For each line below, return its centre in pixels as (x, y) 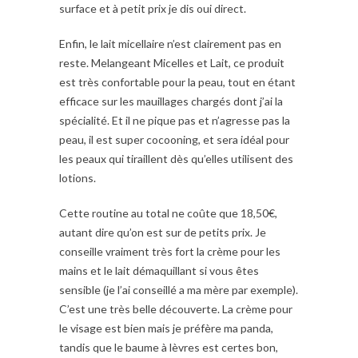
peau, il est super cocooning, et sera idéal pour (174, 139)
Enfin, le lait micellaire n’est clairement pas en (170, 43)
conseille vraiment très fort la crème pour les (170, 251)
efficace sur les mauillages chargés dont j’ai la (171, 101)
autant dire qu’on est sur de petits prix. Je (163, 232)
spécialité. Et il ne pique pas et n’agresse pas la (175, 120)
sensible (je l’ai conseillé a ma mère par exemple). (179, 289)
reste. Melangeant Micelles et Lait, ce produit (172, 62)
